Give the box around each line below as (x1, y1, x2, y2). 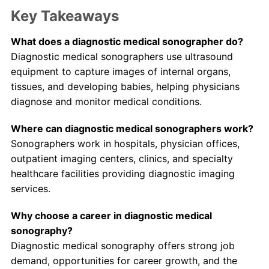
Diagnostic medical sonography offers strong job (10, 240, 235, 252)
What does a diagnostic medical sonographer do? (10, 35, 243, 48)
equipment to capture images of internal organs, (10, 65, 231, 78)
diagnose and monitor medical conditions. (10, 95, 202, 108)
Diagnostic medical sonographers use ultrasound (10, 50, 233, 63)
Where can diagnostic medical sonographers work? (10, 122, 253, 135)
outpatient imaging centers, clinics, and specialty (10, 153, 233, 165)
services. (10, 183, 50, 195)
